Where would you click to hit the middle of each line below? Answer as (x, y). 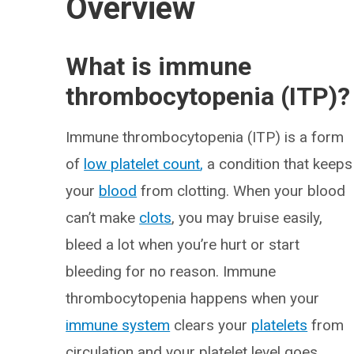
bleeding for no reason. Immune (171, 271)
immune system (118, 325)
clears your (211, 325)
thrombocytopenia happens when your (193, 298)
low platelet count (142, 164)
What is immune (159, 66)
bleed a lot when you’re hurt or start (183, 245)
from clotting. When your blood (241, 191)
